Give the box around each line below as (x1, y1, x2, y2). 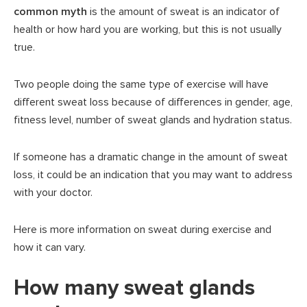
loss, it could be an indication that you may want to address (14, 167, 293, 182)
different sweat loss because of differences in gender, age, (14, 95, 293, 109)
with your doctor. (14, 185, 93, 199)
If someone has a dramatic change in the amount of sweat (14, 149, 288, 164)
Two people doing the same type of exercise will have (14, 77, 269, 91)
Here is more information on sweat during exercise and (14, 222, 271, 236)
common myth (14, 4, 87, 19)
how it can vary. (14, 240, 86, 254)
